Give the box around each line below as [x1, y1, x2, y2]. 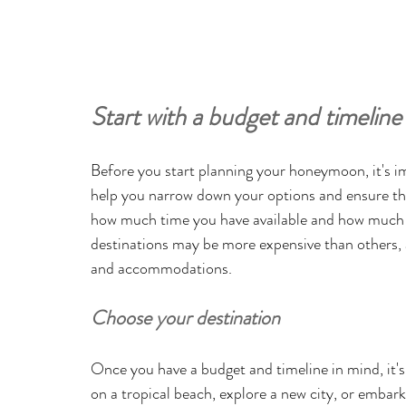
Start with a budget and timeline [91, 98, 401, 135]
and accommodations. [91, 256, 232, 280]
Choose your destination [91, 303, 280, 332]
